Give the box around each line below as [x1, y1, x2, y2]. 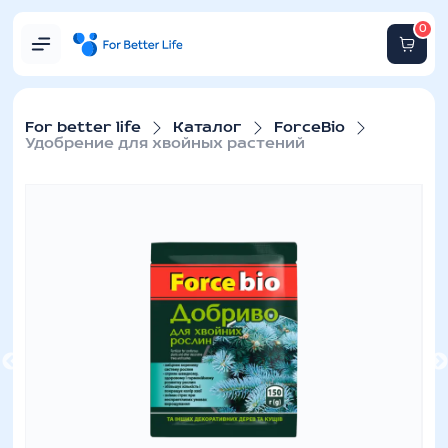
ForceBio [274, 120, 346, 136]
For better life [25, 120, 142, 136]
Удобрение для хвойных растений [25, 136, 306, 152]
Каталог [173, 120, 243, 136]
